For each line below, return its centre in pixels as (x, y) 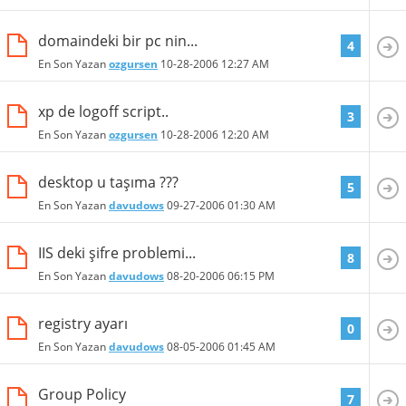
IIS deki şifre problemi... (117, 252)
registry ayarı (83, 323)
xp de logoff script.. (103, 111)
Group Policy (82, 394)
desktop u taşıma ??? (108, 182)
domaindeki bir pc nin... (118, 40)
